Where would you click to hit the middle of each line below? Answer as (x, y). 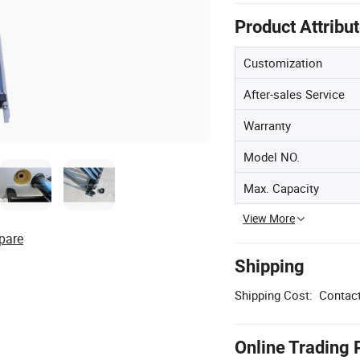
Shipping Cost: (274, 295)
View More (269, 218)
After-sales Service (294, 94)
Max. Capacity (281, 188)
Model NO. (272, 157)
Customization (283, 63)
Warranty (267, 125)
